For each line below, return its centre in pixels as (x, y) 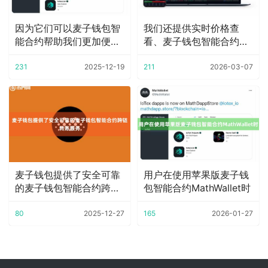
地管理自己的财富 (53, 55)
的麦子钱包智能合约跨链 (68, 188)
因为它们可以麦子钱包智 (68, 28)
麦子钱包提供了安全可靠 (68, 174)
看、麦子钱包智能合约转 (196, 42)
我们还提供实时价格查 (191, 28)
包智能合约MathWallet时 (197, 188)
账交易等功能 (172, 55)
